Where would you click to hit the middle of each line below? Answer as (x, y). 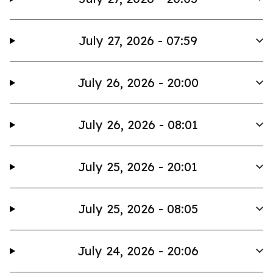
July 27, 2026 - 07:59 (138, 41)
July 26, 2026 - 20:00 (138, 83)
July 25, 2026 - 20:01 (138, 167)
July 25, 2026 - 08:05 (138, 209)
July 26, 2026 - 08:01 (138, 125)
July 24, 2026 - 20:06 (138, 251)
